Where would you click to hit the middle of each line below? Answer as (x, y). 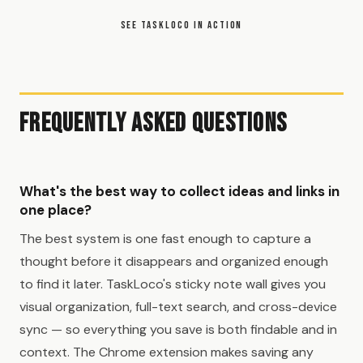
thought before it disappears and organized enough (174, 261)
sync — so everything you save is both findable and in (178, 329)
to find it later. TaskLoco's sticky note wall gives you (173, 284)
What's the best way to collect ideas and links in (179, 191)
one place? (56, 209)
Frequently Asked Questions (154, 123)
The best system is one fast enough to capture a (165, 238)
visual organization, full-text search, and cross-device (178, 306)
